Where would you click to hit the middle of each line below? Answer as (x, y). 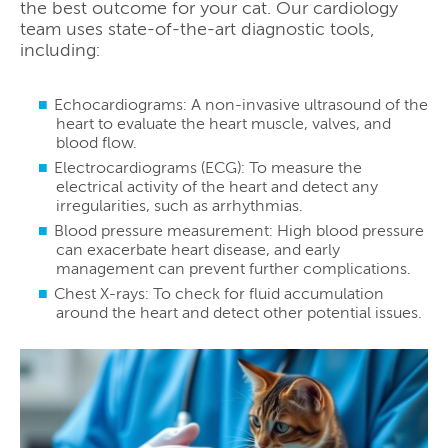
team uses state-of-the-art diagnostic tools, (197, 28)
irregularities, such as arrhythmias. (179, 206)
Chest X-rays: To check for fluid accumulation (219, 294)
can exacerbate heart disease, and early (198, 250)
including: (60, 49)
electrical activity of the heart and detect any (217, 187)
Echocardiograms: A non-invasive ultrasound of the (241, 105)
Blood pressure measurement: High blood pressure (239, 231)
